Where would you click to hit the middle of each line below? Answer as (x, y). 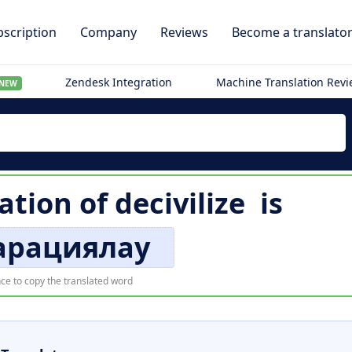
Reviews (184, 32)
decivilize (180, 203)
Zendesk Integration (119, 82)
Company (108, 32)
